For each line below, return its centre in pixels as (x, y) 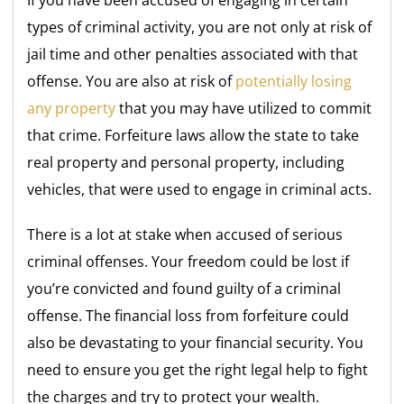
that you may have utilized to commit (244, 109)
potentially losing (294, 82)
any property (72, 109)
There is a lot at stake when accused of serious (185, 235)
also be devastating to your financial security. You (196, 343)
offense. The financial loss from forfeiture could (188, 316)
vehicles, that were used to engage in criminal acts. (200, 190)
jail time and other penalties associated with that (193, 55)
